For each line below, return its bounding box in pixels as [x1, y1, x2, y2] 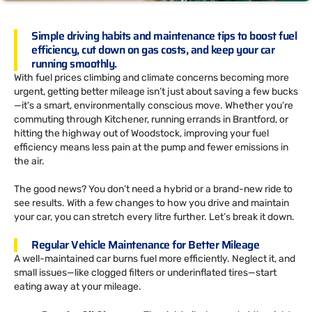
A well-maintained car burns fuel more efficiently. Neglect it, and [14, 252, 295, 265]
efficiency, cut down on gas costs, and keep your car [31, 40, 274, 58]
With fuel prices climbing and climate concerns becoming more [14, 71, 289, 84]
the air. [14, 155, 45, 167]
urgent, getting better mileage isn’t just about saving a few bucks [14, 85, 298, 97]
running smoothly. [31, 54, 117, 72]
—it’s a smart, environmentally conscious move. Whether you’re [14, 99, 293, 111]
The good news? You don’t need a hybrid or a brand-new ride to [14, 182, 292, 195]
